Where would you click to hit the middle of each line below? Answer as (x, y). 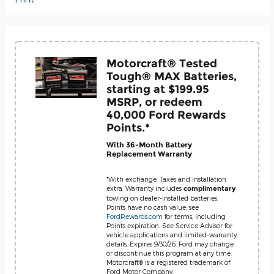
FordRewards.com (135, 216)
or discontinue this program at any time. (169, 253)
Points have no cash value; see (153, 207)
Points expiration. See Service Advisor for (169, 225)
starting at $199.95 (158, 89)
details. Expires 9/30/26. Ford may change (170, 243)
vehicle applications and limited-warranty (172, 234)
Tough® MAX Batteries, (172, 76)
